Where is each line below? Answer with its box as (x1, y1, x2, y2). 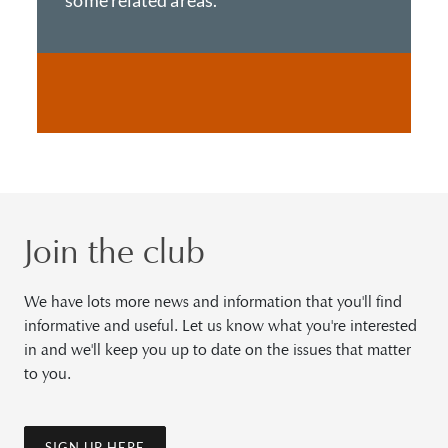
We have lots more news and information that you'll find (24, 292, 402, 311)
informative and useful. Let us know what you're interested (24, 316, 417, 335)
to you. (24, 364, 71, 383)
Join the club (24, 230, 206, 272)
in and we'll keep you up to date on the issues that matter (24, 340, 411, 359)
